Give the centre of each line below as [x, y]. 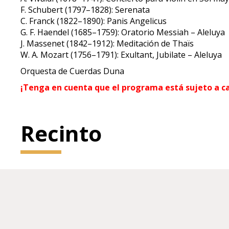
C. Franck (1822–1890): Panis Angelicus [94, 21]
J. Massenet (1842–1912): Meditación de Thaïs [107, 43]
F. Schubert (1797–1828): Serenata [85, 10]
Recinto [61, 133]
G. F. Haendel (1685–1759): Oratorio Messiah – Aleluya [123, 32]
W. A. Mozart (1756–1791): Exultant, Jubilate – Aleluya [121, 55]
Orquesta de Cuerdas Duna [73, 71]
